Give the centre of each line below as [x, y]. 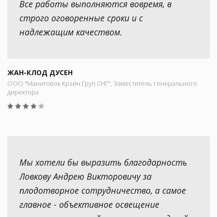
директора [23, 92]
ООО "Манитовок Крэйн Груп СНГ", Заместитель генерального [102, 83]
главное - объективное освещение [89, 204]
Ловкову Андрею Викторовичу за [85, 176]
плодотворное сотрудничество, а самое [103, 190]
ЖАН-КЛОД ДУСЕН [40, 72]
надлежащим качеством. [71, 32]
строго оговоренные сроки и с [81, 18]
